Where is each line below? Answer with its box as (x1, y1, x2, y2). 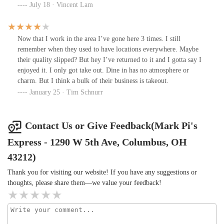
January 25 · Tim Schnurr (29, 88, 103, 96)
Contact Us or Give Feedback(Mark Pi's (25, 120, 197, 131)
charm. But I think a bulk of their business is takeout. (17, 77, 168, 85)
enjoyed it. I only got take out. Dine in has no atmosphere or (17, 66, 189, 74)
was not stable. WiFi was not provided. (17, 31, 127, 39)
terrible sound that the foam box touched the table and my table (17, 21, 197, 29)
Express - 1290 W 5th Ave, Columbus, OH (7, 136, 187, 147)
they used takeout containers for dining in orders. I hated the (17, 10, 188, 18)
